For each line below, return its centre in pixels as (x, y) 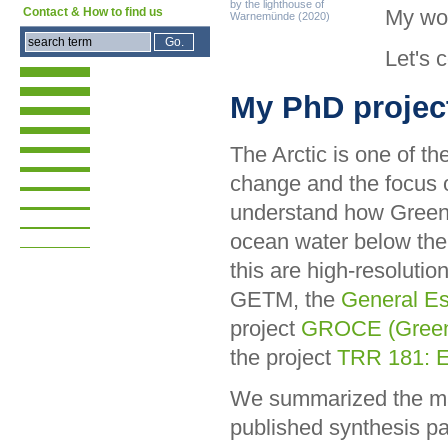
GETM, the (285, 300)
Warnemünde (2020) (280, 16)
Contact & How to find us (93, 12)
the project (283, 358)
